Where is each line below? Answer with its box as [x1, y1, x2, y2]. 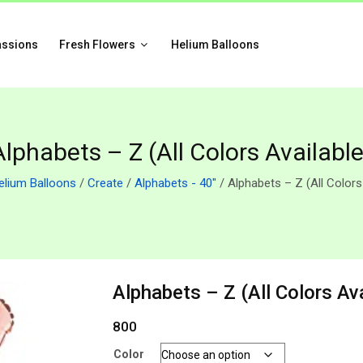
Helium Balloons [170, 38, 259, 51]
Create [88, 176, 123, 190]
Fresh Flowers [58, 38, 138, 51]
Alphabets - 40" [135, 176, 216, 190]
